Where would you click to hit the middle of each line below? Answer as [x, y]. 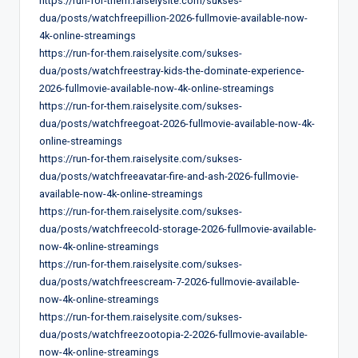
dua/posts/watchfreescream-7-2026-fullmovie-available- [169, 281]
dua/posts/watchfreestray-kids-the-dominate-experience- [172, 70]
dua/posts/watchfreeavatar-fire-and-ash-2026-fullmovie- [169, 176]
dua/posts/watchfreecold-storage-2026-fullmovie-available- [178, 229]
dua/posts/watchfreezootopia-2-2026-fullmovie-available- [173, 334]
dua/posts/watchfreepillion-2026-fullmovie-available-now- [173, 18]
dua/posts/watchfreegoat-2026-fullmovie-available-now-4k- [177, 123]
